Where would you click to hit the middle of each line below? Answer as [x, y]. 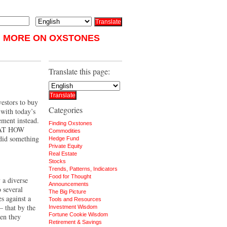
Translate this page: [79, 71]
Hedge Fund [64, 138]
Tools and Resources [75, 199]
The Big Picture [67, 192]
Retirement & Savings [75, 222]
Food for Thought [70, 176]
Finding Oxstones [70, 123]
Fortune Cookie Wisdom [78, 214]
